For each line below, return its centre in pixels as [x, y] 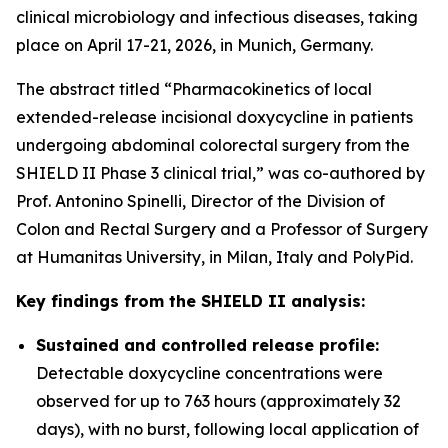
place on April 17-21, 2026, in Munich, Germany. [194, 45]
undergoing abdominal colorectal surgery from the [213, 145]
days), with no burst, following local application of [227, 429]
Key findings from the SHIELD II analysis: [190, 301]
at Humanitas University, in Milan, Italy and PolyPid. [214, 257]
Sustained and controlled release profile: [207, 345]
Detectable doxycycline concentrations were [209, 373]
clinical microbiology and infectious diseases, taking [217, 17]
